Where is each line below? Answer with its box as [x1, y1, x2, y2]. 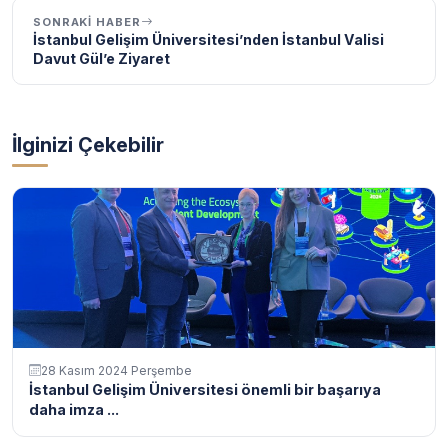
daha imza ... [29, 400, 119, 418]
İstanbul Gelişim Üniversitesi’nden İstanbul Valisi [33, 30, 384, 48]
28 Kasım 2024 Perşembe [41, 362, 192, 378]
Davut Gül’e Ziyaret [33, 49, 170, 67]
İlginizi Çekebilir [12, 132, 164, 157]
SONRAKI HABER [33, 14, 141, 29]
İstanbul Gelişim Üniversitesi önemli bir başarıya [29, 380, 381, 398]
